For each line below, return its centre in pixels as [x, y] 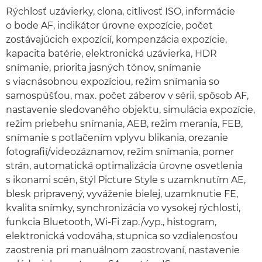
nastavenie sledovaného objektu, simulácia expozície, [130, 110]
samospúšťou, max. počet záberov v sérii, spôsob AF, [127, 96]
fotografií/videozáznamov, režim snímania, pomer [120, 152]
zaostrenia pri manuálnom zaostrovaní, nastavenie [123, 250]
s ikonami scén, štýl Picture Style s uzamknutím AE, [126, 180]
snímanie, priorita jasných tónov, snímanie [104, 68]
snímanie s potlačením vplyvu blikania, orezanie [117, 138]
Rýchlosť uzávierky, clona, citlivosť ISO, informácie [120, 11]
